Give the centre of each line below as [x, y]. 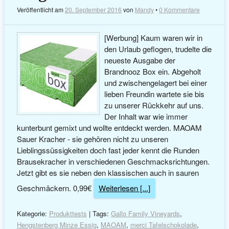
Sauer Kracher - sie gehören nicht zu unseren [92, 139]
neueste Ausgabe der [140, 60]
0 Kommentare [179, 9]
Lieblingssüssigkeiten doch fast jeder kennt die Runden [108, 150]
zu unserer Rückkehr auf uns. [154, 105]
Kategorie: [33, 214]
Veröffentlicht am [41, 9]
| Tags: [99, 214]
